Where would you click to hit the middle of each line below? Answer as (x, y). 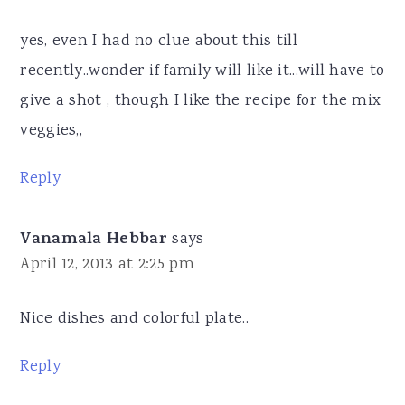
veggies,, (52, 131)
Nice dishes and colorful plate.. (134, 319)
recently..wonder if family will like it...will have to (202, 71)
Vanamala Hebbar (94, 240)
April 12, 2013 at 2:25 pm (107, 264)
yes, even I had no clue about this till (159, 41)
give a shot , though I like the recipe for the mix (201, 101)
